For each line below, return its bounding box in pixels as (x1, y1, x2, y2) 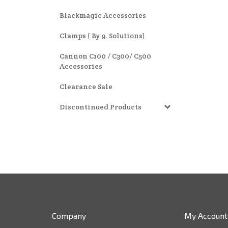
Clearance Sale (60, 82, 112, 91)
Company (52, 211, 86, 221)
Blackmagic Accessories (60, 11, 146, 20)
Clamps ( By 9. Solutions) (60, 31, 145, 40)
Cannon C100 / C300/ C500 (60, 51, 151, 61)
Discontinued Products (60, 102, 141, 111)
